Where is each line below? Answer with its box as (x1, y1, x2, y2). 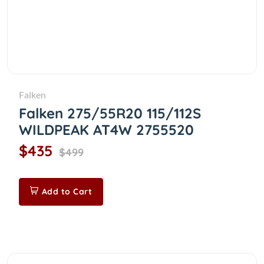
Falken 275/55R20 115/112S (19, 104, 201, 122)
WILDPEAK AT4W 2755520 (19, 121, 194, 138)
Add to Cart (41, 186, 92, 197)
